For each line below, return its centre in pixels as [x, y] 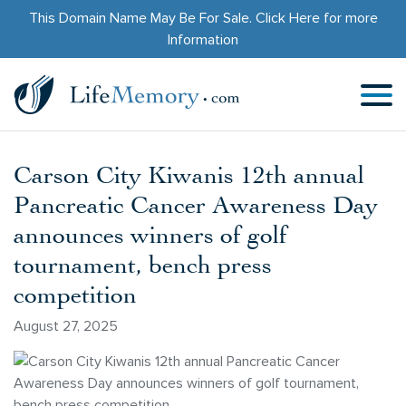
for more [348, 18]
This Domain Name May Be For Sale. [142, 18]
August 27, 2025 [66, 326]
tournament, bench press [143, 264]
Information [203, 39]
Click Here [287, 18]
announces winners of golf [150, 234]
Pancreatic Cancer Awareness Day [196, 204]
